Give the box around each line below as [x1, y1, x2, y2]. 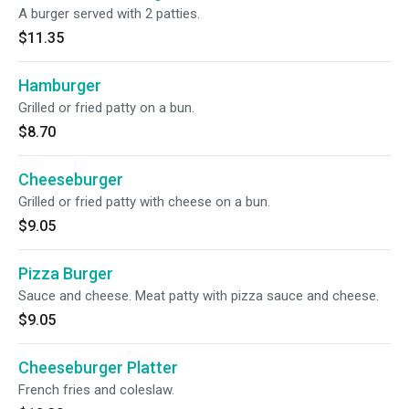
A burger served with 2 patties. [18, 5, 200, 22]
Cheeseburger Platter [18, 358, 178, 377]
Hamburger [18, 76, 101, 95]
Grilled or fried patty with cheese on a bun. [18, 194, 270, 210]
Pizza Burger [18, 264, 113, 283]
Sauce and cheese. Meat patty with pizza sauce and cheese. [18, 288, 379, 304]
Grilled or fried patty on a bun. [18, 100, 194, 116]
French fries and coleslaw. [18, 382, 174, 398]
